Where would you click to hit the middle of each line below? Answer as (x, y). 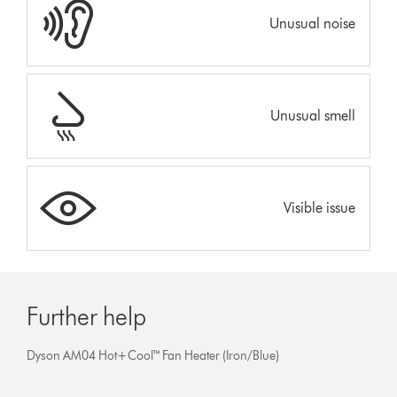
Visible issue (319, 207)
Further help (87, 316)
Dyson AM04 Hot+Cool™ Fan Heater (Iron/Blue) (153, 355)
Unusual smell (312, 115)
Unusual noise (312, 23)
